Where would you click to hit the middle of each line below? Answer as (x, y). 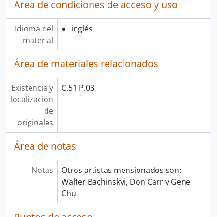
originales (35, 123)
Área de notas (45, 146)
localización (32, 99)
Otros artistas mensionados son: (121, 170)
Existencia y (32, 88)
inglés (82, 29)
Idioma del (34, 29)
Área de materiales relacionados (86, 64)
